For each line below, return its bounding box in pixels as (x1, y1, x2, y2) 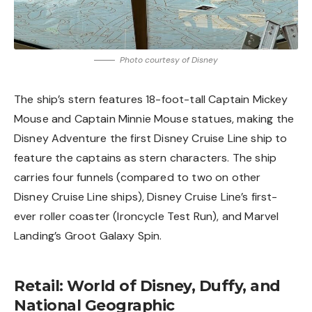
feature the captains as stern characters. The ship (14, 150, 277, 166)
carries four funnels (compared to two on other (14, 170, 261, 185)
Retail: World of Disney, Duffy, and (14, 276, 281, 295)
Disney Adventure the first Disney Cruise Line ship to (14, 131, 288, 146)
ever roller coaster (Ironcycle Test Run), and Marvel (14, 209, 279, 224)
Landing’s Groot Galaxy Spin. (14, 228, 162, 244)
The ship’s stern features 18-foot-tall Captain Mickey (14, 92, 288, 107)
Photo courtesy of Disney (120, 54, 218, 66)
